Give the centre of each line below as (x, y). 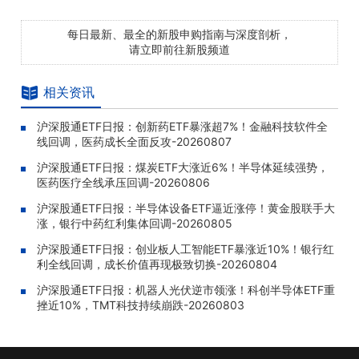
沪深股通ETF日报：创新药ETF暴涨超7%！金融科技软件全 (182, 126)
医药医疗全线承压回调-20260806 (123, 182)
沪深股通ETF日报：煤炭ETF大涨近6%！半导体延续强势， (183, 167)
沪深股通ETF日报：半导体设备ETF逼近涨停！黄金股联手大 (186, 208)
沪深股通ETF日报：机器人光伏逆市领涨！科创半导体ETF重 (186, 290)
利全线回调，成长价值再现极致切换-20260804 (157, 264)
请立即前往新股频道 (179, 49)
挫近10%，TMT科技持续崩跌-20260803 (141, 305)
